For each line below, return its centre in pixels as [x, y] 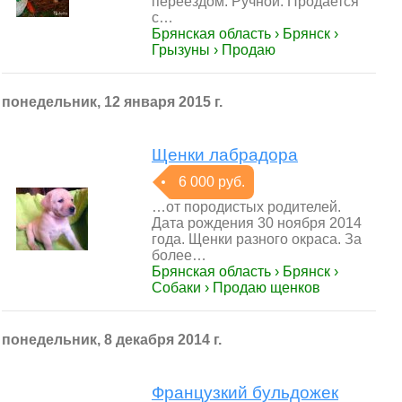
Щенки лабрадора [225, 155]
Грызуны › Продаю [214, 50]
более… [179, 255]
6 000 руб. [212, 182]
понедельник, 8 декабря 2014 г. [112, 340]
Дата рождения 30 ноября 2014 [257, 223]
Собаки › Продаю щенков [236, 288]
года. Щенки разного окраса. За [257, 239]
